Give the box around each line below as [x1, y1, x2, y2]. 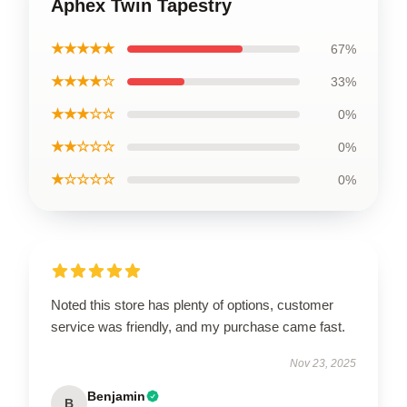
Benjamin [87, 388, 145, 403]
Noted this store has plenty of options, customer [51, 296, 333, 313]
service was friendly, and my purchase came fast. [51, 318, 345, 334]
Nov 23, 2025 [290, 356, 356, 370]
